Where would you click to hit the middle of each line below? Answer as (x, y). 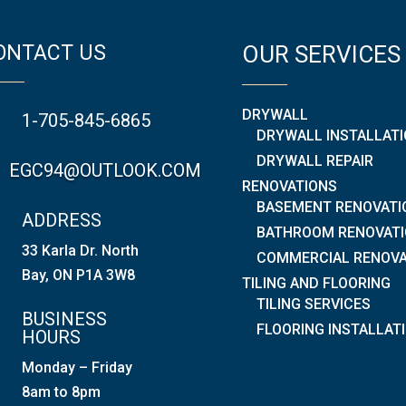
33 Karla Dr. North (80, 250)
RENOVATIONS (289, 186)
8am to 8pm (61, 391)
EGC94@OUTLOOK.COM (105, 170)
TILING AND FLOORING (316, 283)
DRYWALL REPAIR (314, 160)
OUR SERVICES (321, 54)
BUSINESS (64, 319)
